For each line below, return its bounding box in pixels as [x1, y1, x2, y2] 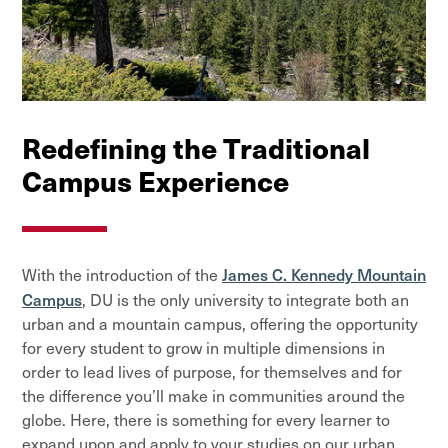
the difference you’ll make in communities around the [22, 384, 405, 406]
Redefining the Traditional [22, 126, 370, 167]
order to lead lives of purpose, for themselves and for [22, 360, 402, 382]
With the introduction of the [22, 263, 222, 285]
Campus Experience [22, 159, 289, 200]
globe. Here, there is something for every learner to [22, 408, 390, 430]
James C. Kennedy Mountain [222, 262, 426, 285]
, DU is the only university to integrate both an [82, 288, 409, 310]
